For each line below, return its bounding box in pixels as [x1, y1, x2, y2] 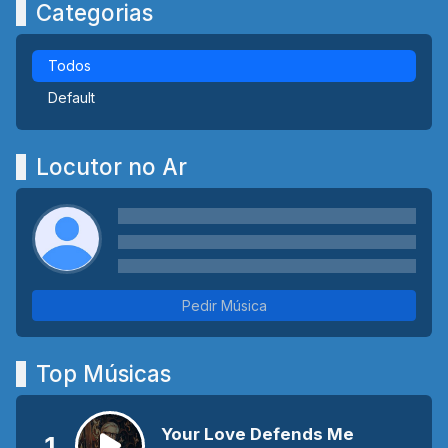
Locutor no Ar [36, 152, 187, 180]
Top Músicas [36, 359, 171, 387]
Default [48, 88, 95, 106]
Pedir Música [181, 296, 267, 314]
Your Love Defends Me [161, 423, 354, 444]
